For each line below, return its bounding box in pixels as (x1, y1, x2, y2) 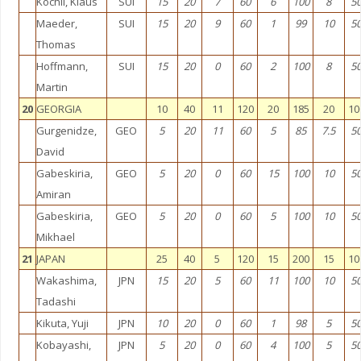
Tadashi (35, 294, 76, 309)
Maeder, (35, 16, 77, 31)
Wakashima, (35, 273, 97, 288)
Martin (35, 80, 68, 94)
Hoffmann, (35, 59, 88, 73)
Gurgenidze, (35, 123, 97, 138)
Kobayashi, (35, 338, 91, 352)
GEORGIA (35, 102, 81, 116)
